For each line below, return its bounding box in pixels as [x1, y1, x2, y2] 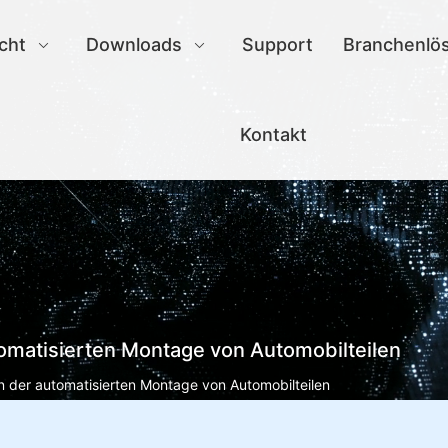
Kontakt [239, 124, 307, 145]
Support [242, 34, 314, 55]
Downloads [86, 34, 183, 55]
